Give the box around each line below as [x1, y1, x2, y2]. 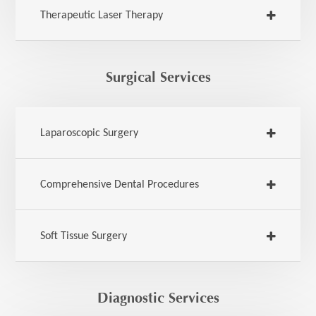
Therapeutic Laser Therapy [40, 10, 164, 21]
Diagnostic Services [97, 290, 219, 306]
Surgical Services [105, 69, 211, 85]
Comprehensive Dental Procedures [40, 179, 200, 190]
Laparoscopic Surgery [40, 128, 139, 139]
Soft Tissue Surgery [40, 231, 128, 242]
